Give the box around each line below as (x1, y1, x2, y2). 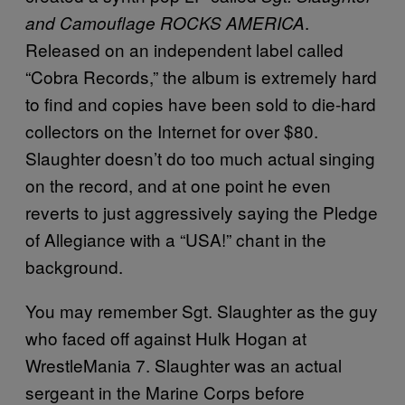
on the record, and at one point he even (25, 173, 331, 197)
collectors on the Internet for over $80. (25, 118, 318, 143)
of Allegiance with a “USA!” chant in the (25, 227, 326, 251)
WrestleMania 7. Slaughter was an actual (25, 353, 342, 377)
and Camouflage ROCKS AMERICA (25, 11, 305, 34)
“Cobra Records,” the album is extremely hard (25, 64, 377, 89)
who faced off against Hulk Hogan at (25, 325, 306, 350)
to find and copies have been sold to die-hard (25, 91, 376, 116)
